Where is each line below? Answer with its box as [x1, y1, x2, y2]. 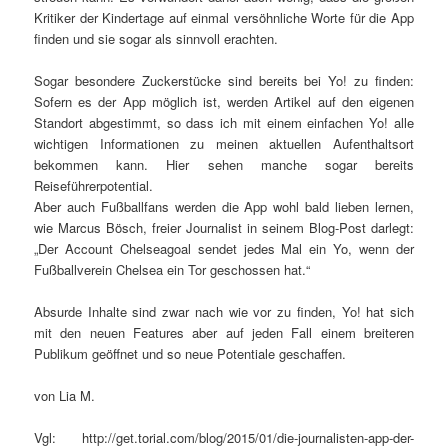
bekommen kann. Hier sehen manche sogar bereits [34, 155, 414, 175]
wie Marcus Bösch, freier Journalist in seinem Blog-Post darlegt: [34, 218, 414, 238]
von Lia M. [34, 386, 96, 406]
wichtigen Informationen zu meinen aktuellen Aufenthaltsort [34, 134, 414, 154]
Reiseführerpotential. [34, 176, 154, 196]
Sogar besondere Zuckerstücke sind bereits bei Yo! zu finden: [34, 71, 414, 91]
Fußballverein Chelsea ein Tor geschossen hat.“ [34, 260, 311, 280]
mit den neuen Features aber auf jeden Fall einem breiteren [34, 323, 414, 343]
